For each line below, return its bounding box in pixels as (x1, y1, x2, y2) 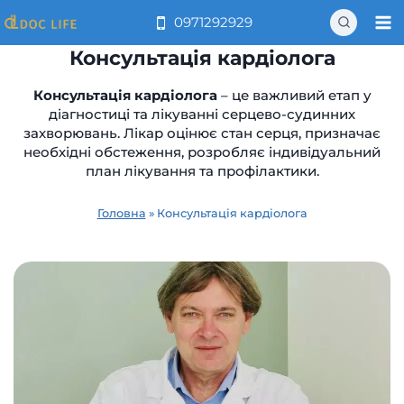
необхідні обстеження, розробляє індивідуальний (23, 143, 381, 161)
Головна (96, 206, 146, 220)
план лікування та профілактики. (85, 162, 319, 179)
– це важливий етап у (216, 87, 372, 104)
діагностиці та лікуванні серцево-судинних (49, 106, 355, 123)
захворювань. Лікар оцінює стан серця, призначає (23, 124, 381, 142)
